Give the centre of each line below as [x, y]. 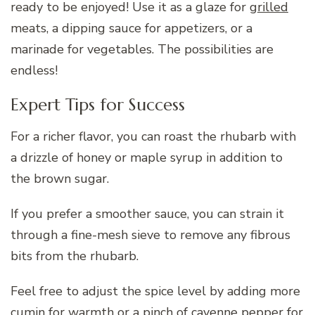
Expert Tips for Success [98, 104]
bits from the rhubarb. [75, 256]
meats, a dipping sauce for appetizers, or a [131, 28]
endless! [34, 70]
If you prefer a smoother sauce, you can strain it [147, 213]
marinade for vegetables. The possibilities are [142, 49]
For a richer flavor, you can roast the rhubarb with [153, 136]
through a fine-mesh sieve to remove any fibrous [150, 234]
